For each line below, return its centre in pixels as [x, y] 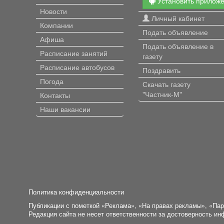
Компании [56, 25]
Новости [53, 11]
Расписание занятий [74, 53]
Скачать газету [166, 84]
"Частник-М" [162, 94]
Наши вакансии [65, 109]
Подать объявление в [178, 46]
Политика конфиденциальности [76, 192]
